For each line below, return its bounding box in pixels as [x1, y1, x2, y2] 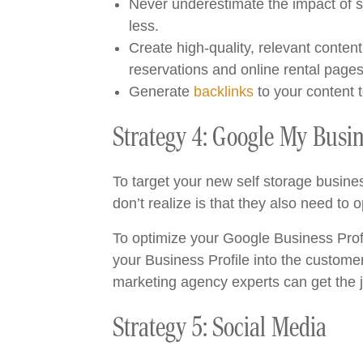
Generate [128, 83, 194, 100]
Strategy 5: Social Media [112, 310, 327, 344]
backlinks [193, 83, 254, 100]
